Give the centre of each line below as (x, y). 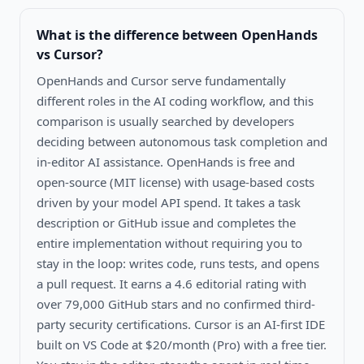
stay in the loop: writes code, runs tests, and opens (178, 263)
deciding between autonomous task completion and (182, 141)
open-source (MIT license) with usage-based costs (175, 182)
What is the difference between (139, 35)
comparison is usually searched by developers (165, 121)
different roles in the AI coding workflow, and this (175, 100)
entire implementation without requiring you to (169, 243)
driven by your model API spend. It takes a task (169, 202)
